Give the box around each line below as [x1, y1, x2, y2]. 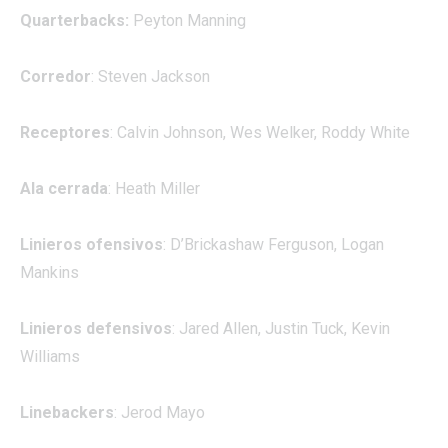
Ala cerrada [20, 178, 108, 198]
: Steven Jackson [91, 66, 210, 86]
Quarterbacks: [20, 10, 133, 30]
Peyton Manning [133, 10, 246, 30]
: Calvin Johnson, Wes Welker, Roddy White [110, 122, 410, 142]
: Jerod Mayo [114, 402, 205, 422]
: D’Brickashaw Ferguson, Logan [163, 234, 384, 254]
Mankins [20, 262, 79, 282]
